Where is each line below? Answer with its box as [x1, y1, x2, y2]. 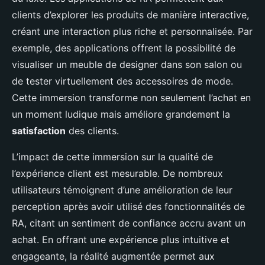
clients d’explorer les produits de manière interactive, [12, 9, 249, 21]
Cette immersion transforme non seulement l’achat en [12, 92, 251, 104]
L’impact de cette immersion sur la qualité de [12, 151, 213, 163]
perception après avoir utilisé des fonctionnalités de [12, 201, 245, 212]
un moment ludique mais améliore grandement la [12, 108, 230, 120]
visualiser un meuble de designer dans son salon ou [12, 59, 242, 70]
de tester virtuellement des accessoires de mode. [12, 75, 233, 87]
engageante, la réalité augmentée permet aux [12, 250, 215, 262]
